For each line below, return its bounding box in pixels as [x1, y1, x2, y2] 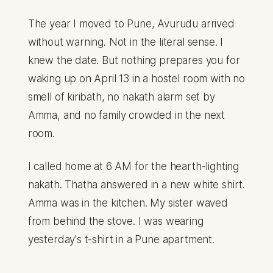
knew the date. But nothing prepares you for [27, 54, 240, 67]
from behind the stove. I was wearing [27, 215, 204, 228]
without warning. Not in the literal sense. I [27, 36, 224, 49]
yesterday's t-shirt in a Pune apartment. [27, 233, 214, 246]
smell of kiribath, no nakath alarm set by [27, 91, 215, 104]
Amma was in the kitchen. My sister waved [27, 197, 228, 210]
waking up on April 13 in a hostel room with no [27, 73, 245, 85]
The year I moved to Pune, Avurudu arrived [27, 18, 235, 30]
